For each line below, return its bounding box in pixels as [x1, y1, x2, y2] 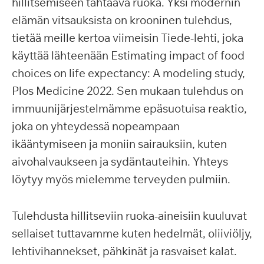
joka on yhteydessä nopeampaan [12, 119, 180, 133]
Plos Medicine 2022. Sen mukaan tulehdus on [12, 84, 243, 98]
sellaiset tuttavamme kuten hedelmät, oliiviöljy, [12, 226, 252, 240]
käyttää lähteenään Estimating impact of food [12, 48, 245, 62]
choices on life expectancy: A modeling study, [12, 66, 245, 80]
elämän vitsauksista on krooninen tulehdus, [12, 13, 232, 27]
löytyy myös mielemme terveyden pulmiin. [12, 172, 230, 186]
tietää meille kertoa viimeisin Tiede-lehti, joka [12, 31, 243, 45]
